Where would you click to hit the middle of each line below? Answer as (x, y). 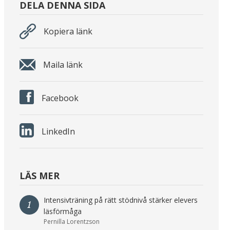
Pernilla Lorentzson (71, 222)
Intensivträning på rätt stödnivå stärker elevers (120, 200)
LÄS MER (39, 176)
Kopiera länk (68, 32)
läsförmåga (62, 212)
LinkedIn (58, 132)
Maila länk (63, 65)
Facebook (60, 98)
